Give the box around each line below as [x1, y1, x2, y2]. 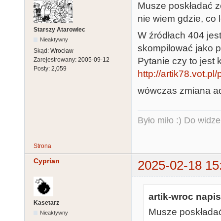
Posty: [34, 65, 51, 73]
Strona [34, 143, 51, 150]
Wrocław [50, 47, 74, 55]
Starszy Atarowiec [34, 26, 85, 34]
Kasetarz [34, 199, 59, 207]
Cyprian [34, 157, 60, 165]
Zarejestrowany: [34, 56, 78, 64]
